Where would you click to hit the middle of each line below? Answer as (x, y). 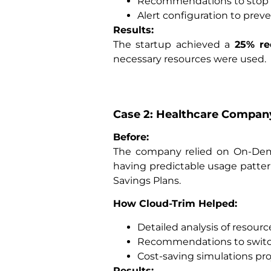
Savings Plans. (147, 181)
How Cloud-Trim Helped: (175, 204)
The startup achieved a (174, 44)
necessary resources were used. (190, 59)
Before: (131, 137)
